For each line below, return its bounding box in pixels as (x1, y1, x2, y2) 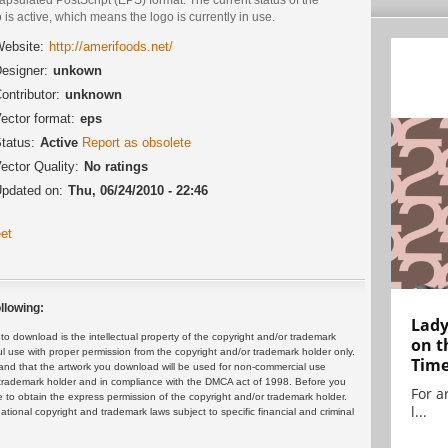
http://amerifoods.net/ (49, 38, 173, 54)
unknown (65, 86, 122, 102)
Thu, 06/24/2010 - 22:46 (68, 182, 208, 198)
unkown (53, 62, 102, 78)
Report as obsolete (82, 134, 191, 150)
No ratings (84, 158, 148, 174)
